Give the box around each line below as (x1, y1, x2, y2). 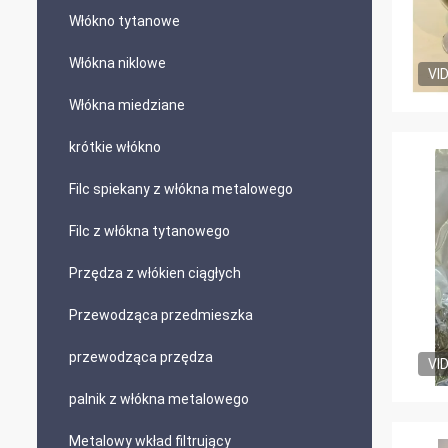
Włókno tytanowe (69, 13, 180, 29)
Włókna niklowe (69, 55, 166, 71)
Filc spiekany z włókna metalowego (69, 181, 293, 197)
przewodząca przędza (69, 349, 213, 365)
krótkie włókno (69, 139, 161, 155)
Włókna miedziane (69, 97, 185, 113)
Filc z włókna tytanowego (69, 223, 230, 239)
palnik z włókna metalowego (69, 391, 249, 407)
